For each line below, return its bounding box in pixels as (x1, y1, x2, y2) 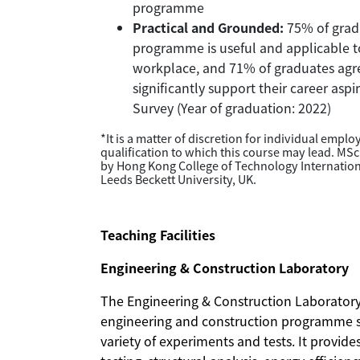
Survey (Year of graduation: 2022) (133, 98, 331, 118)
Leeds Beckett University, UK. (100, 170, 256, 188)
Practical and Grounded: (133, 18, 284, 38)
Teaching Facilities (100, 225, 219, 245)
